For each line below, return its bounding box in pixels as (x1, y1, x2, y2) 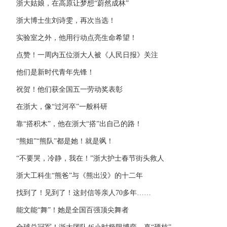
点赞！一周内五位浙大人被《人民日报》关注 (16, 51, 158, 59)
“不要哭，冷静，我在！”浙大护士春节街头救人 (16, 155, 164, 162)
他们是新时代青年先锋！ (16, 68, 94, 76)
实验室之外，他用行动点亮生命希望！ (16, 34, 137, 42)
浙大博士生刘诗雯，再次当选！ (16, 17, 116, 24)
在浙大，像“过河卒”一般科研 (16, 103, 107, 110)
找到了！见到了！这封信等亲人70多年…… (16, 189, 151, 197)
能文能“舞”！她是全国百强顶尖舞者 (16, 206, 129, 214)
